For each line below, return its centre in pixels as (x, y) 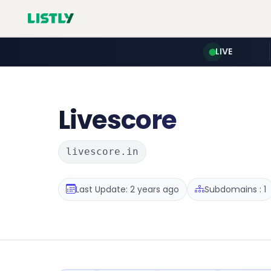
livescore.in (102, 152)
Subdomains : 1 (235, 189)
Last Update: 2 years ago (127, 189)
